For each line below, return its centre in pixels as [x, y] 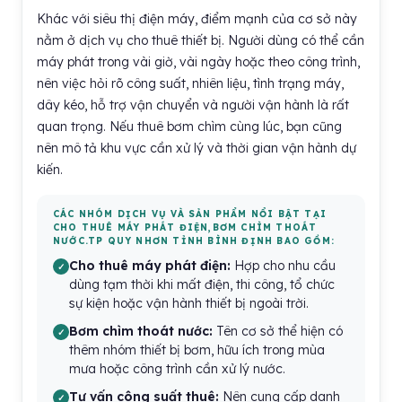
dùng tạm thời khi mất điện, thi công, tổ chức [202, 284]
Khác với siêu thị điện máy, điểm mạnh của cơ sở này [197, 19]
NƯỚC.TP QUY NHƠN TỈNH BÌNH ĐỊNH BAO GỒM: [194, 241]
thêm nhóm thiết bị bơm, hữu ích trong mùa [197, 350]
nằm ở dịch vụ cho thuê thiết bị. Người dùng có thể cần [201, 40]
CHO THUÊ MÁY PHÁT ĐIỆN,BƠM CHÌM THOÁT [185, 227]
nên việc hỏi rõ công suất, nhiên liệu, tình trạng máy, [190, 83]
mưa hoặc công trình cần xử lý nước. [177, 369]
